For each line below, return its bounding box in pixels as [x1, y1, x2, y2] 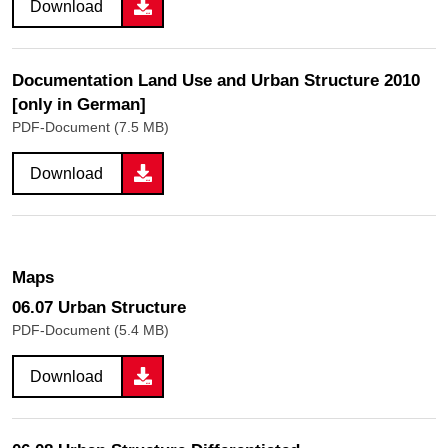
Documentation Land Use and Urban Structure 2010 [12, 70, 420, 90]
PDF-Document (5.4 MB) [12, 321, 169, 338]
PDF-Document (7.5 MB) [12, 118, 169, 135]
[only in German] [12, 94, 146, 114]
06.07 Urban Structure [12, 297, 186, 317]
